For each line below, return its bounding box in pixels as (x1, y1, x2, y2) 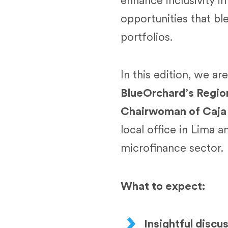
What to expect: (121, 181, 208, 193)
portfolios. (121, 32, 173, 44)
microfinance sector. (121, 143, 223, 155)
